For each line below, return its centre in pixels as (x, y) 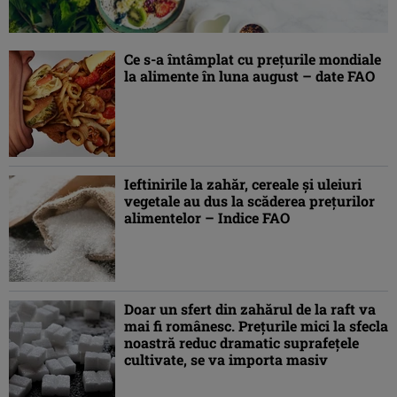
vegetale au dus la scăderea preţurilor (249, 201)
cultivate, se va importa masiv (226, 360)
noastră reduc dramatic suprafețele (241, 343)
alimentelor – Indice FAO (207, 218)
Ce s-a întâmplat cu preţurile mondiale (253, 59)
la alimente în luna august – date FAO (249, 76)
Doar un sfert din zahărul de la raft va (250, 309)
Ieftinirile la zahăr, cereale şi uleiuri (243, 184)
